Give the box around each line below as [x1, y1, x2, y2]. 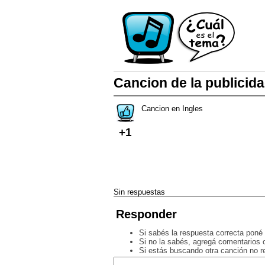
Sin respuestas [114, 187, 165, 196]
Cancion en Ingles [141, 104, 203, 114]
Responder [116, 207, 177, 221]
